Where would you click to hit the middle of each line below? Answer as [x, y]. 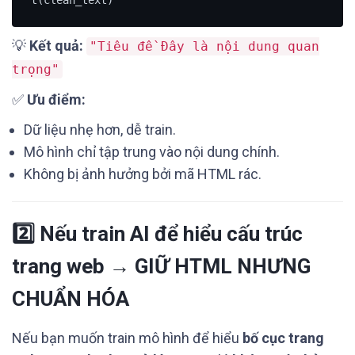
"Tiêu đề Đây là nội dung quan [204, 46]
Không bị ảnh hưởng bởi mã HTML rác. [143, 174]
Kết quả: [56, 46]
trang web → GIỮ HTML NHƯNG [161, 266]
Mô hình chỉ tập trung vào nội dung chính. [152, 152]
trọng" [36, 69]
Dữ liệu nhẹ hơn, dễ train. [100, 130]
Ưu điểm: [56, 99]
